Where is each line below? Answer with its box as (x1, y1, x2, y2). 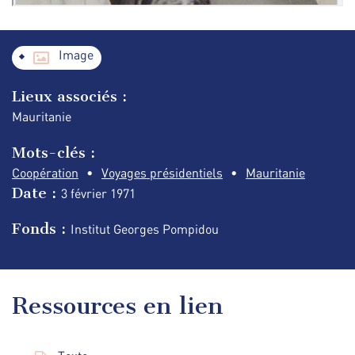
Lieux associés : (12, 87, 127, 106)
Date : (12, 183, 61, 202)
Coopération (12, 164, 78, 181)
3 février (61, 185, 110, 201)
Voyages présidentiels (101, 164, 223, 181)
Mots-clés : (12, 143, 95, 162)
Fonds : (12, 219, 71, 238)
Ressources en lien (12, 291, 223, 320)
